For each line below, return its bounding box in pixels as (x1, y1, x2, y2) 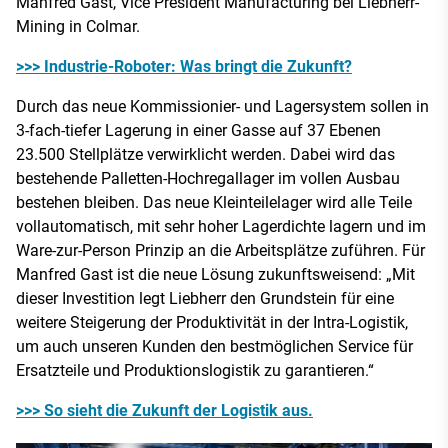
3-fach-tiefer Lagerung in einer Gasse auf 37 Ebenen (16, 120, 381, 140)
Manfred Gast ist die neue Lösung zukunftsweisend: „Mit (16, 264, 415, 284)
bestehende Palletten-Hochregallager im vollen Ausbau (16, 168, 400, 188)
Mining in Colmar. (16, 16, 140, 36)
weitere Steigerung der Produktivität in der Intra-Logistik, (16, 312, 408, 332)
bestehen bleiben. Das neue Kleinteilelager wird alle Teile (16, 192, 412, 212)
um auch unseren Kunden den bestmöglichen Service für (16, 336, 413, 356)
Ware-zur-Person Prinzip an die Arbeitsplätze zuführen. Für (16, 240, 425, 260)
